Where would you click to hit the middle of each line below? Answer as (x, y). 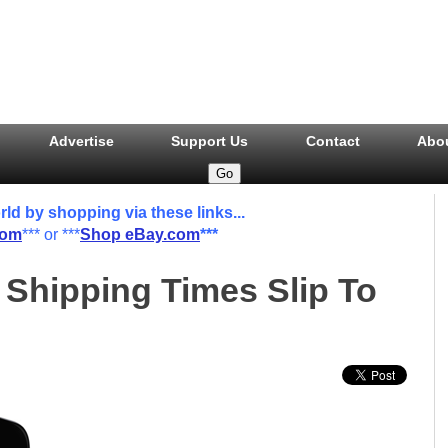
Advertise (81, 141)
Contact (332, 141)
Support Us (210, 141)
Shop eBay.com (140, 234)
